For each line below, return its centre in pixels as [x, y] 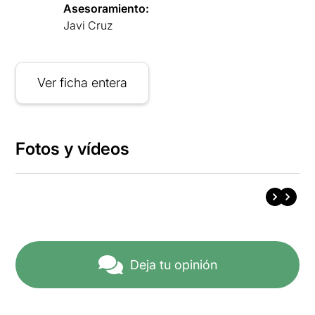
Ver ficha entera [83, 83]
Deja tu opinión [173, 265]
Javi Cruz [89, 25]
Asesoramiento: [107, 8]
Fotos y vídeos [73, 149]
